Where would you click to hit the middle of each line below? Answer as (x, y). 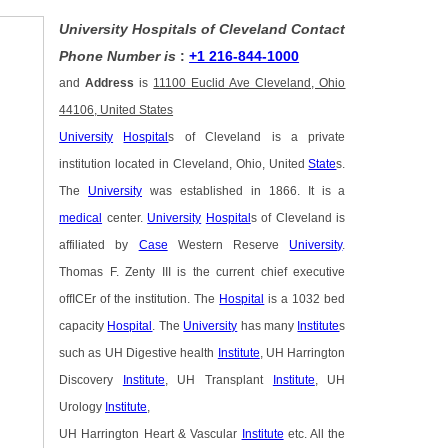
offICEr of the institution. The (139, 299)
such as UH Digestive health (138, 353)
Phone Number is (120, 56)
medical (81, 218)
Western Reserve (228, 245)
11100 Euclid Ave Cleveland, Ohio (249, 83)
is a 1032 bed (305, 299)
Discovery (91, 380)
